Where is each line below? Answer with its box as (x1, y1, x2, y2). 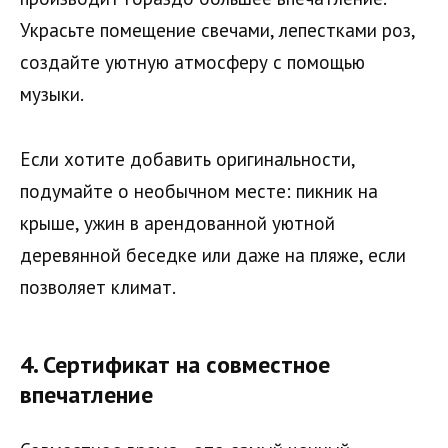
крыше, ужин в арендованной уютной (20, 210, 335, 235)
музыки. (20, 82, 84, 107)
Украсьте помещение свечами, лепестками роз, (20, 18, 415, 43)
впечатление (20, 379, 153, 411)
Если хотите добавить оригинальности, (20, 146, 355, 171)
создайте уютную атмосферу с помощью (20, 50, 365, 75)
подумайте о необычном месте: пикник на (20, 178, 378, 203)
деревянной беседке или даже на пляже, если (20, 242, 406, 267)
